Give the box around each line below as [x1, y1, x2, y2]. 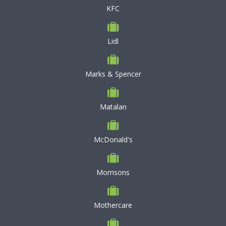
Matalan [99, 102, 127, 111]
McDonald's [93, 135, 133, 144]
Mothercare [94, 200, 132, 210]
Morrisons [96, 167, 130, 177]
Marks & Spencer [85, 69, 141, 79]
